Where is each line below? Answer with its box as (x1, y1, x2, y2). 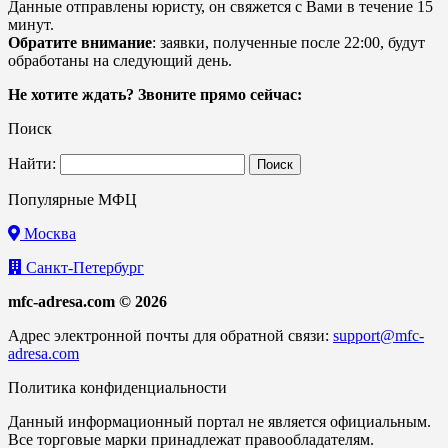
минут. (8, 16, 54, 34)
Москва (20, 225, 76, 243)
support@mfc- (333, 327, 424, 345)
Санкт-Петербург (22, 259, 144, 277)
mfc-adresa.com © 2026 (8, 293, 167, 311)
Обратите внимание (8, 34, 152, 52)
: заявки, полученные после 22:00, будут (152, 34, 425, 52)
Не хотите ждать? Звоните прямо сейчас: (8, 86, 302, 104)
